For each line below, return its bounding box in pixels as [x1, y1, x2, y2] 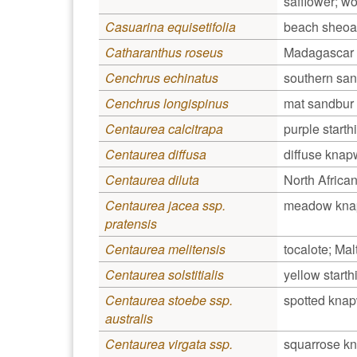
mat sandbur [284, 93, 354, 112]
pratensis [105, 214, 157, 233]
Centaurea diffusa [105, 144, 206, 163]
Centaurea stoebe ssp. [105, 290, 233, 309]
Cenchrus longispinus [105, 93, 229, 112]
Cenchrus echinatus [105, 68, 218, 87]
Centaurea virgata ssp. [105, 334, 233, 353]
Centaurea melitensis [105, 239, 226, 258]
